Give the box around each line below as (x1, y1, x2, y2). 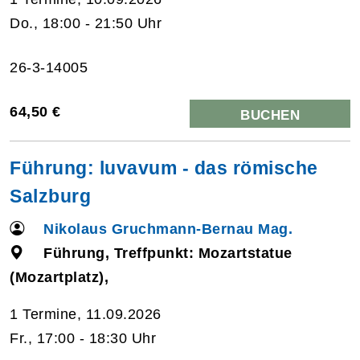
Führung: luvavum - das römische (10, 157, 318, 178)
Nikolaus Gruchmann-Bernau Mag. (43, 220, 293, 237)
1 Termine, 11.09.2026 (10, 305, 162, 322)
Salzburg (10, 185, 91, 207)
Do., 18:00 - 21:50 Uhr (10, 14, 162, 31)
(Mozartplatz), (10, 268, 108, 285)
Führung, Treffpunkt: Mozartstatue (43, 244, 292, 261)
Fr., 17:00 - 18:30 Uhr (10, 329, 156, 346)
